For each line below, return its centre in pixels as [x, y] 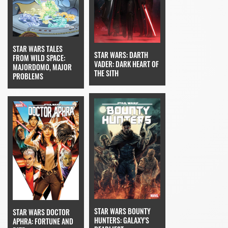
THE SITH [106, 73]
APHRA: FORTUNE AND [43, 221]
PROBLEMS [28, 76]
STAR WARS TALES [38, 49]
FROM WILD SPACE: [39, 58]
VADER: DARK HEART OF [126, 64]
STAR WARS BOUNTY [122, 211]
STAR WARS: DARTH [121, 55]
